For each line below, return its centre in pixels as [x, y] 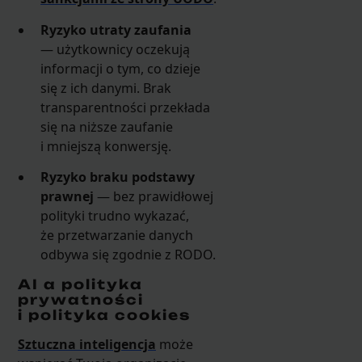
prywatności [80, 299]
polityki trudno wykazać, [115, 215]
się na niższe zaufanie [107, 126]
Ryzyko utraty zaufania [116, 29]
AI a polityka [80, 284]
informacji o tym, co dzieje [121, 68]
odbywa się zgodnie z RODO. [128, 254]
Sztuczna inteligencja [86, 345]
